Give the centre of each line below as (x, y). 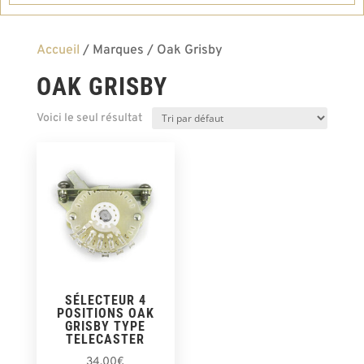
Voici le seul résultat (89, 118)
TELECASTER (106, 340)
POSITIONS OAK (105, 314)
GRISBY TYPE (106, 327)
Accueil (58, 50)
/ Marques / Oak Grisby (151, 50)
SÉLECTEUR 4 (105, 301)
